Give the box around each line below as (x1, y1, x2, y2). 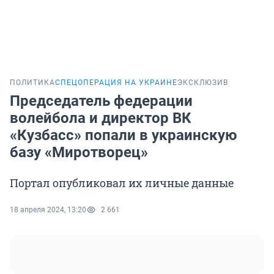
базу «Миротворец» (10, 144, 148, 161)
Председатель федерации (10, 92, 193, 110)
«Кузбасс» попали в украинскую (10, 127, 237, 144)
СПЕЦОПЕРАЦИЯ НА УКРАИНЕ (55, 78, 177, 87)
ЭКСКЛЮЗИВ (177, 78, 228, 87)
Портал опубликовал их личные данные (10, 176, 234, 191)
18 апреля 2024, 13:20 (10, 206, 86, 215)
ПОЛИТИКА (10, 78, 55, 87)
